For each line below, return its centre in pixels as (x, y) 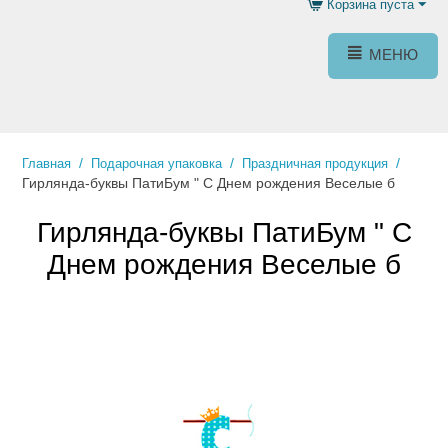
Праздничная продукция (315, 163)
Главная (46, 163)
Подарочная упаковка (156, 163)
